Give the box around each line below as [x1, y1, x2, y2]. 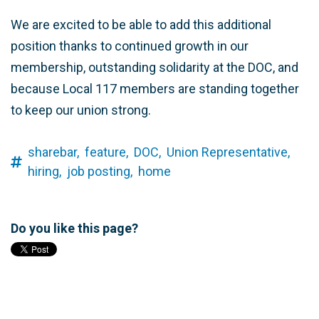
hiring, [28, 164, 61, 179]
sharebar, [28, 145, 79, 160]
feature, [85, 145, 128, 160]
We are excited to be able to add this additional [11, 17, 271, 33]
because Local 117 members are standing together [11, 81, 299, 97]
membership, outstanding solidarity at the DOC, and [11, 60, 298, 75]
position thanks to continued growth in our [11, 38, 249, 54]
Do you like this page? [11, 221, 138, 236]
